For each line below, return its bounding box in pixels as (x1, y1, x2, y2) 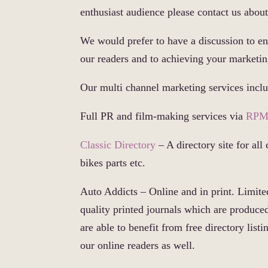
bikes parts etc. (80, 157, 146, 169)
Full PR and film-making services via (80, 110, 246, 123)
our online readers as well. (80, 239, 196, 252)
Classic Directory (80, 139, 156, 151)
